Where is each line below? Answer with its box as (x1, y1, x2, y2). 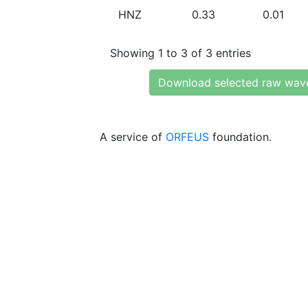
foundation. (209, 130, 272, 144)
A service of (100, 130, 166, 144)
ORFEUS (166, 130, 209, 144)
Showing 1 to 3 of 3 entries (110, 45, 251, 60)
